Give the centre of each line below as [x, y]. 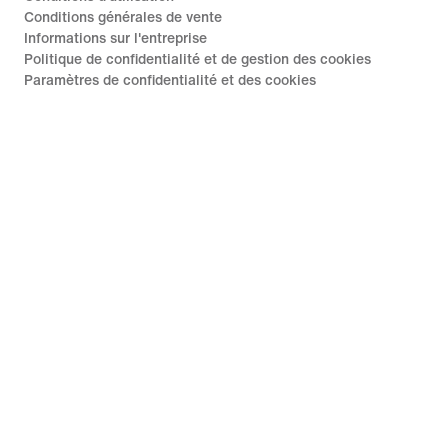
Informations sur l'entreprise [115, 38]
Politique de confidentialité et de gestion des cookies [197, 59]
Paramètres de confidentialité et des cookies [170, 80]
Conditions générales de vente [123, 17]
